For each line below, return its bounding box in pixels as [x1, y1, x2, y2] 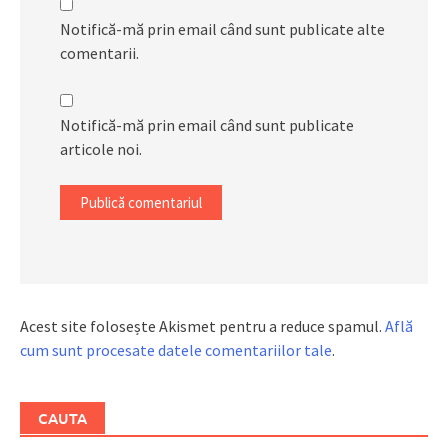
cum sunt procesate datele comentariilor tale [20, 340, 332, 361]
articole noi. [60, 139, 142, 160]
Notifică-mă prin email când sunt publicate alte [60, 19, 385, 40]
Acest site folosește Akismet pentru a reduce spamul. [20, 316, 385, 337]
